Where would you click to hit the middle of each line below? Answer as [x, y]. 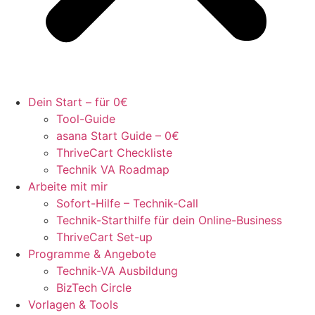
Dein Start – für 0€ [78, 102]
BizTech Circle [94, 288]
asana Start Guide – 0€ [118, 136]
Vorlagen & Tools [73, 305]
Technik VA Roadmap [113, 170]
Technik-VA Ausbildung [117, 271]
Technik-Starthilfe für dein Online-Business [169, 220]
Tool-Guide [86, 119]
